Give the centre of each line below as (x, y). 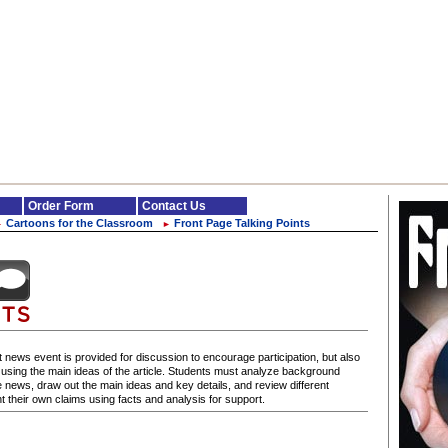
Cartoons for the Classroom (79, 223)
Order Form (61, 206)
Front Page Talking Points (242, 223)
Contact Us (174, 206)
